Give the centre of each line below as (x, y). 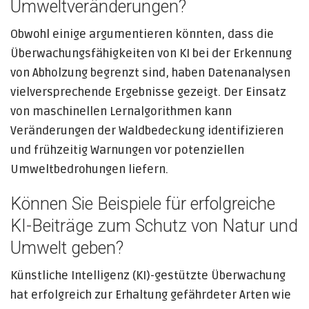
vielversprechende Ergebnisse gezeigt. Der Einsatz (148, 92)
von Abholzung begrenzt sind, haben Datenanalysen (150, 73)
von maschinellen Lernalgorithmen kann (121, 111)
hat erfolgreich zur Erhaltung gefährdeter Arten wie (151, 295)
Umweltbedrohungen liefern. (89, 169)
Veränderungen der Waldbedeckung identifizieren (147, 131)
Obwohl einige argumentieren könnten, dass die (142, 34)
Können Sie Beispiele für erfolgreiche (143, 204)
